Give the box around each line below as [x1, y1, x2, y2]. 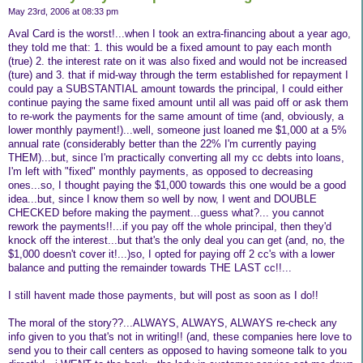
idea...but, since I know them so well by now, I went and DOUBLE [8, 193, 317, 206]
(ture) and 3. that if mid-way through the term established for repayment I [8, 69, 348, 82]
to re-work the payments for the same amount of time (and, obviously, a [8, 110, 344, 123]
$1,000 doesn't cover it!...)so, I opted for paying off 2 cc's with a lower [8, 248, 335, 261]
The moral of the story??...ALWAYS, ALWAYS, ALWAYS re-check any [8, 317, 337, 330]
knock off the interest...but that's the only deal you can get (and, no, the [8, 234, 344, 247]
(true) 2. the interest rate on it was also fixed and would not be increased [8, 55, 347, 68]
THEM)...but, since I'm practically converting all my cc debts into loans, [8, 152, 344, 164]
